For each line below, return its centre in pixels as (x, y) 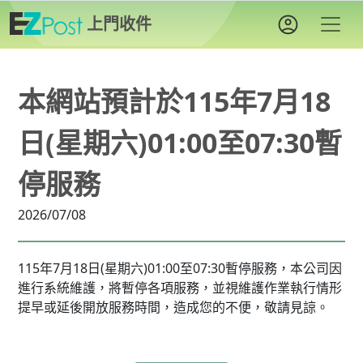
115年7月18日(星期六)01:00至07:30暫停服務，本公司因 (180, 268)
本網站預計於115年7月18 (174, 101)
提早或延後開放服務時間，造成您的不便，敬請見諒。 (173, 307)
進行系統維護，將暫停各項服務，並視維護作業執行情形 (180, 288)
